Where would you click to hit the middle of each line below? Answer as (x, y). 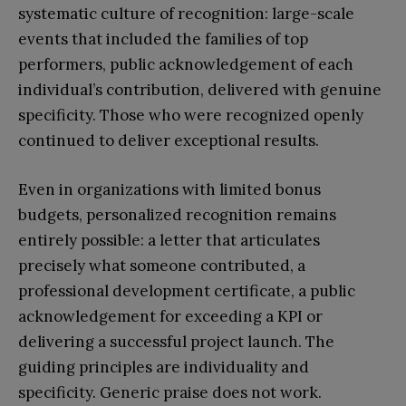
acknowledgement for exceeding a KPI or (170, 316)
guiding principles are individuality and (164, 367)
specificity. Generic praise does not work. (170, 392)
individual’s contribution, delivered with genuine (200, 89)
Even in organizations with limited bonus (169, 189)
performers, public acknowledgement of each (186, 64)
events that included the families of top (163, 39)
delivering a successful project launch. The (176, 341)
